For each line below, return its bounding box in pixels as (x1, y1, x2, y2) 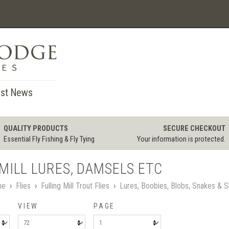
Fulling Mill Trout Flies (40, 180, 109, 191)
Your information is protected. (137, 135, 226, 144)
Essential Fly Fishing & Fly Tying (3, 135, 95, 144)
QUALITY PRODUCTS (3, 124, 68, 133)
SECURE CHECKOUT (163, 124, 226, 133)
